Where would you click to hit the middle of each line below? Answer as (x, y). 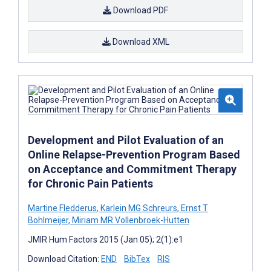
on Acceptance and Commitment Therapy (132, 169)
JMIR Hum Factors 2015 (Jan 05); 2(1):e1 (106, 239)
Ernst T (194, 208)
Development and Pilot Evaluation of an (126, 140)
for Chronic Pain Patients (90, 183)
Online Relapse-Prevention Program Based (134, 154)
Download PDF (140, 10)
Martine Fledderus (62, 208)
